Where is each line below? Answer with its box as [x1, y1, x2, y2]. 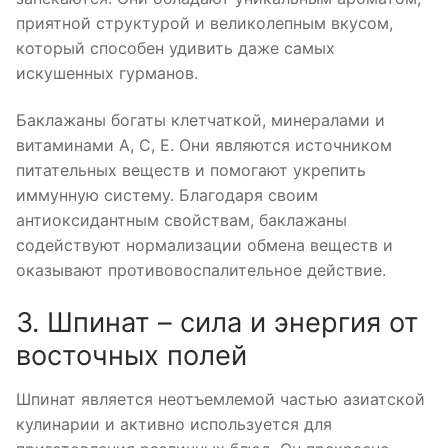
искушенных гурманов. [16, 62, 198, 83]
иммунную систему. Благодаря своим [16, 185, 318, 206]
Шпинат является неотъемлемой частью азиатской [16, 388, 425, 409]
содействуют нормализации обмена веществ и [16, 235, 393, 256]
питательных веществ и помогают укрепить [16, 160, 366, 181]
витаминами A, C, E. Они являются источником [16, 135, 392, 156]
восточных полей [16, 338, 247, 372]
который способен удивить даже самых [16, 37, 335, 58]
